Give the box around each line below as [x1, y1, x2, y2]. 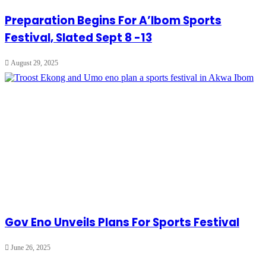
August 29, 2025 [11, 58, 58, 67]
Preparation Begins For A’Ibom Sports [5, 12, 221, 28]
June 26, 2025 [11, 243, 50, 252]
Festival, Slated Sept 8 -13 [5, 29, 152, 46]
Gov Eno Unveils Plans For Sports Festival [5, 214, 239, 231]
